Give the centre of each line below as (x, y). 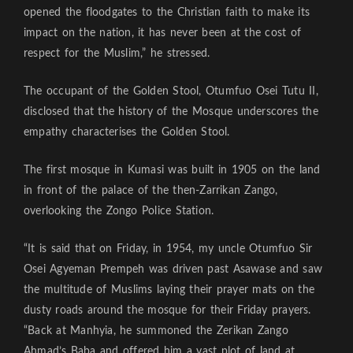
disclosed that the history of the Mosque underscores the (171, 112)
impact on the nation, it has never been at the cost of (163, 33)
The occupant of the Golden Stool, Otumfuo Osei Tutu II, (171, 92)
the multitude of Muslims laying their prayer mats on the (169, 290)
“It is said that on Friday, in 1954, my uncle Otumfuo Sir (168, 249)
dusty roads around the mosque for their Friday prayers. (167, 311)
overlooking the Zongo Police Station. (119, 212)
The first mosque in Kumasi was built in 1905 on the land (172, 171)
